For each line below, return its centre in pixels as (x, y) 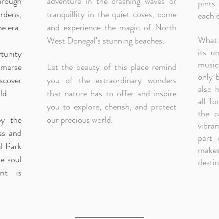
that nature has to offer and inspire (112, 93)
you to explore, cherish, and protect (112, 107)
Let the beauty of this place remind (112, 67)
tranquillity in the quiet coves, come (112, 14)
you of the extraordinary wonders (112, 80)
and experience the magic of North (112, 27)
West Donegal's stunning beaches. (106, 41)
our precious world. (80, 120)
